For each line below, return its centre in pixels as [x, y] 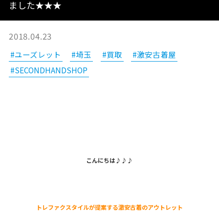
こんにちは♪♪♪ [109, 160]
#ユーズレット [35, 54]
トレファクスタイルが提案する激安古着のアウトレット [109, 207]
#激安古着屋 [154, 54]
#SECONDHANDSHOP [49, 70]
